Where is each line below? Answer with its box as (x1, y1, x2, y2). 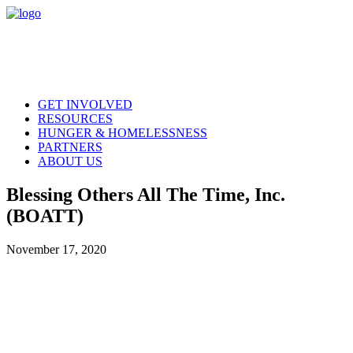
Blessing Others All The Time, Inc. (6, 184, 285, 205)
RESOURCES (38, 112, 113, 125)
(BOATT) (6, 205, 84, 226)
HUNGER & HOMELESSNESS (38, 126, 207, 139)
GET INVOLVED (38, 98, 132, 111)
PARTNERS (38, 140, 102, 154)
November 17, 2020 (6, 242, 106, 256)
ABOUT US (38, 154, 102, 168)
